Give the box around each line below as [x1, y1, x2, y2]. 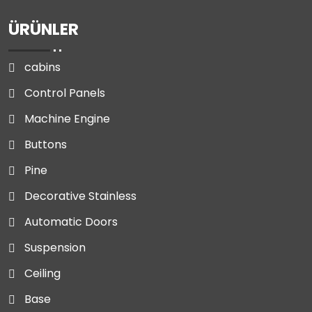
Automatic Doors [24, 213, 118, 230]
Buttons [24, 136, 67, 153]
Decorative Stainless [24, 187, 136, 204]
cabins [24, 58, 61, 75]
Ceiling [24, 265, 61, 281]
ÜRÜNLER [8, 17, 79, 40]
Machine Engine [24, 110, 110, 127]
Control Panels [24, 84, 105, 101]
